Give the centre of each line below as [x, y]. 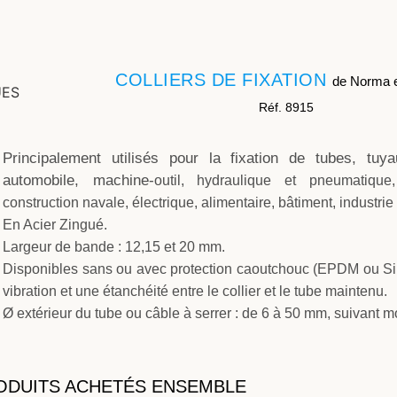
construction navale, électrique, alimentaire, [139, 202]
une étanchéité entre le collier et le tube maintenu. [230, 291]
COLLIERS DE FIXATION [224, 80]
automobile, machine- [78, 180]
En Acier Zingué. [55, 224]
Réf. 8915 [286, 107]
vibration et [38, 291]
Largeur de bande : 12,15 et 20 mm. [114, 246]
